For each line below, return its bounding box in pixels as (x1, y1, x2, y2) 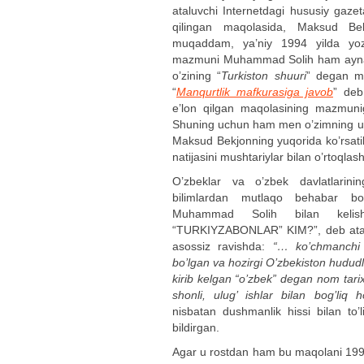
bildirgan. (172, 321, 219, 334)
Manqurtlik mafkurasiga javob (176, 85, 333, 98)
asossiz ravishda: (172, 240, 273, 253)
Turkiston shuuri (221, 69, 306, 82)
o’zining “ (172, 69, 222, 82)
